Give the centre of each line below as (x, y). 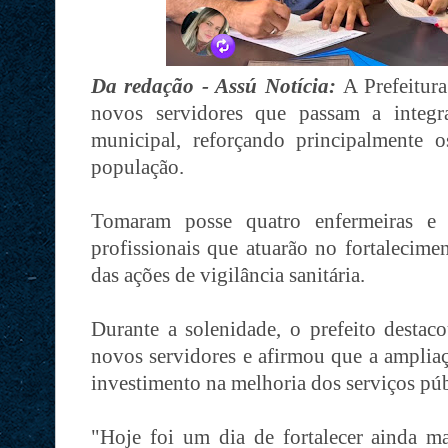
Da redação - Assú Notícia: (217, 85)
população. (137, 166)
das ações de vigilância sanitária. (228, 274)
